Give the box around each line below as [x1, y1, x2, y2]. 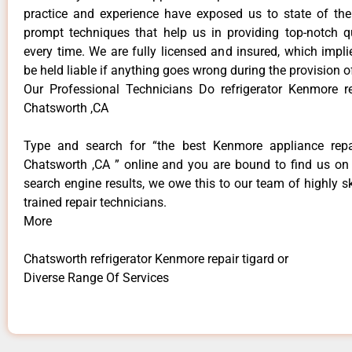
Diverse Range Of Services [24, 270, 169, 286]
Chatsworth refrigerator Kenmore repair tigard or [24, 251, 288, 267]
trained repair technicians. [24, 195, 167, 211]
